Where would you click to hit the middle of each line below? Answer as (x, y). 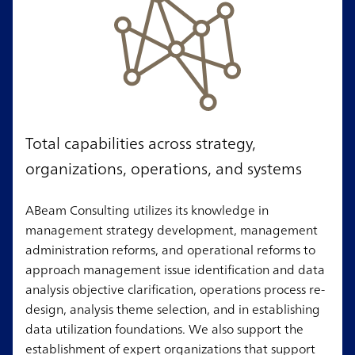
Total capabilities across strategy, (141, 143)
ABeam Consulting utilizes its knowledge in (147, 210)
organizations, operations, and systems (164, 169)
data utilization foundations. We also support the (164, 329)
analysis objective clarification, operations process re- (175, 290)
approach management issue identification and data (175, 270)
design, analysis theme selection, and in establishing (173, 309)
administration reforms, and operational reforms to (170, 250)
